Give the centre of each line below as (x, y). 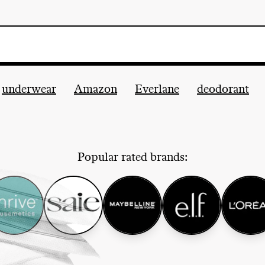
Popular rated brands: (132, 157)
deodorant (223, 89)
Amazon (96, 89)
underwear (29, 89)
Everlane (157, 89)
